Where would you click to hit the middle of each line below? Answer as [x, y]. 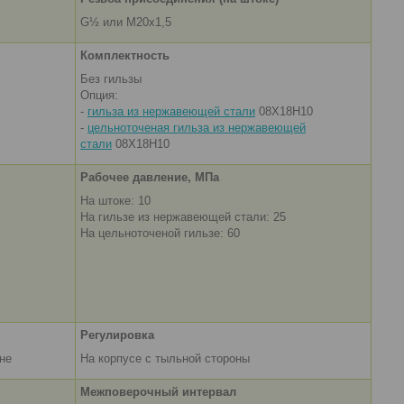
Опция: [101, 96]
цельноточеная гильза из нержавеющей [197, 128]
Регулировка [117, 335]
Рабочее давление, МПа [150, 178]
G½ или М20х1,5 [126, 23]
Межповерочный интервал [158, 392]
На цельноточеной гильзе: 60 [160, 234]
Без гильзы [111, 79]
